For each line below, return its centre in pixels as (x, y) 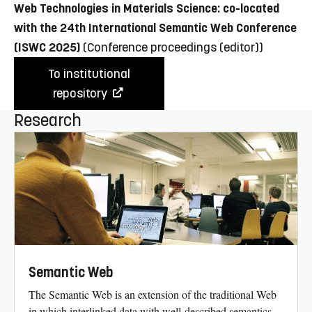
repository (81, 93)
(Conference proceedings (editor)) (173, 47)
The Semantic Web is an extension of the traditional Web (153, 294)
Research (48, 120)
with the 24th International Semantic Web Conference (155, 28)
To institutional (89, 73)
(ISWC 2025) (47, 47)
